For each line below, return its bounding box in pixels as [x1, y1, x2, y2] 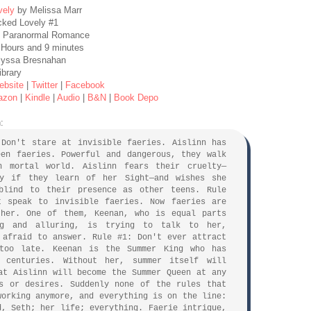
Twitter [31, 79, 58, 90]
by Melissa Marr [15, 4, 83, 15]
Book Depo [114, 92, 159, 103]
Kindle [25, 92, 51, 103]
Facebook [65, 79, 106, 90]
